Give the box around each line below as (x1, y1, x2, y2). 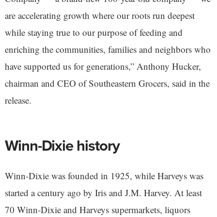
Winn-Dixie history (5, 135, 120, 156)
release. (5, 94, 31, 106)
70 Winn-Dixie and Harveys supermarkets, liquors (5, 203, 190, 216)
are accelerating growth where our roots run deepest (5, 9, 195, 21)
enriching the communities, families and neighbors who (5, 43, 211, 55)
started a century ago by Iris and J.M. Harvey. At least (5, 186, 202, 199)
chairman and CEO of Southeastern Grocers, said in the (5, 77, 210, 89)
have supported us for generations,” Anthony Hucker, (5, 60, 201, 72)
